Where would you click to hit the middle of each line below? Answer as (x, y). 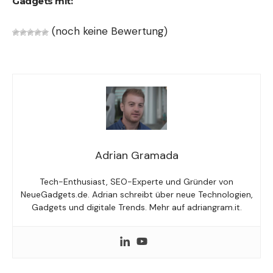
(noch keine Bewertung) (108, 31)
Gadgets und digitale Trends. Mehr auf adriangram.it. (136, 207)
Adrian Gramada (136, 155)
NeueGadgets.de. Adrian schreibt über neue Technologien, (136, 194)
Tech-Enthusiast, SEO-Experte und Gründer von (136, 181)
